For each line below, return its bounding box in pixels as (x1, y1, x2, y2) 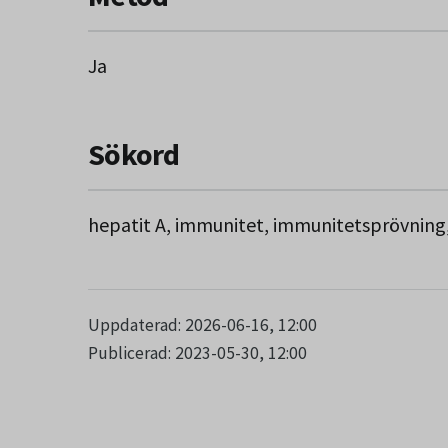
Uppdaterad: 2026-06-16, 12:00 (88, 313, 317, 336)
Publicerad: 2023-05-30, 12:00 (88, 341, 307, 364)
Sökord (88, 134, 180, 173)
